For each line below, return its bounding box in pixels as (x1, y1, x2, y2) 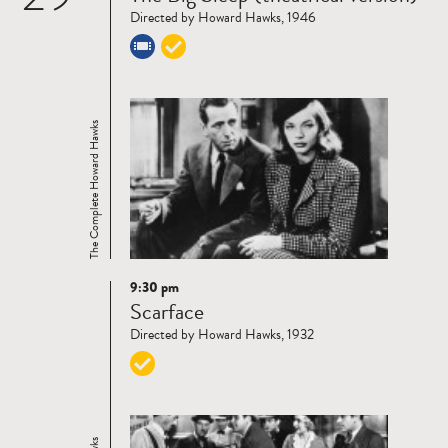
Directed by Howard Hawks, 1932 (130, 324, 314, 346)
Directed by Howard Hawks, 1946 (130, 7, 316, 29)
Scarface (130, 295, 204, 329)
